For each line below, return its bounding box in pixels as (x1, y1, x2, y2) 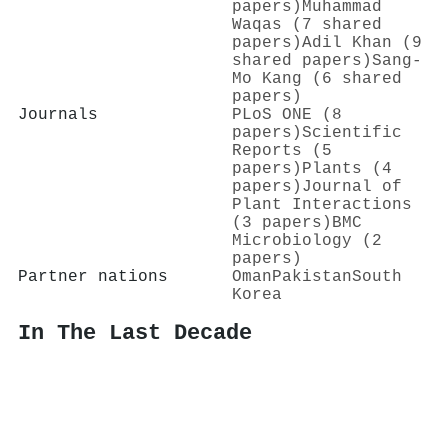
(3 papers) (232, 213, 332, 232)
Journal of (302, 177, 402, 196)
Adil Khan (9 (302, 33, 422, 52)
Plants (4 (302, 159, 392, 178)
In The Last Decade (18, 321, 252, 346)
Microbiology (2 (232, 231, 382, 250)
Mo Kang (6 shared (232, 69, 402, 88)
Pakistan (272, 267, 352, 286)
